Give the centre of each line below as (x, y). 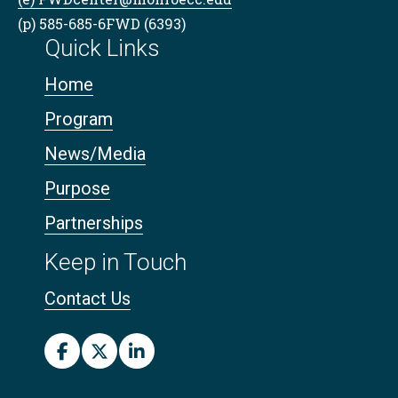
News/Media (95, 154)
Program (79, 119)
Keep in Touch (115, 263)
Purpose (77, 189)
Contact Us (88, 299)
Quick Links (102, 48)
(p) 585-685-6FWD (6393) (102, 24)
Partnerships (94, 223)
